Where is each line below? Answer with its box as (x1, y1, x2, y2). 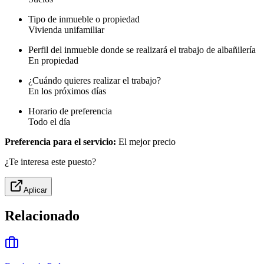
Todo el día (28, 117, 70, 127)
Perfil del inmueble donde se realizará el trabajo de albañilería (28, 45, 256, 55)
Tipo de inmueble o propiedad (28, 14, 140, 25)
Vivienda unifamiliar (28, 25, 104, 35)
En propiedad (28, 55, 78, 66)
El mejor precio (116, 137, 176, 147)
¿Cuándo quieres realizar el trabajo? (28, 75, 161, 86)
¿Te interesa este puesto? (5, 157, 96, 167)
